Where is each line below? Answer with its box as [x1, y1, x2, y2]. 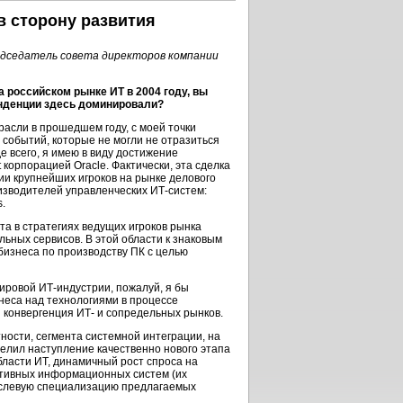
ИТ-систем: [150, 184, 207, 197]
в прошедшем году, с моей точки [29, 121, 196, 134]
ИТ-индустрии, [39, 282, 113, 294]
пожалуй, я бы [113, 282, 189, 294]
